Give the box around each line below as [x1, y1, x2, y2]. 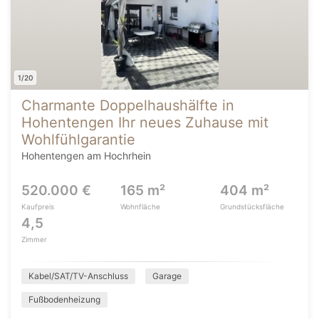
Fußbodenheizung [28, 294, 100, 305]
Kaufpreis [21, 202, 54, 211]
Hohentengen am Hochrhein [21, 150, 151, 162]
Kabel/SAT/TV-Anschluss [28, 271, 128, 281]
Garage [152, 271, 182, 281]
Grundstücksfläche [219, 202, 284, 211]
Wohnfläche [120, 202, 161, 211]
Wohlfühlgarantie [21, 131, 135, 148]
